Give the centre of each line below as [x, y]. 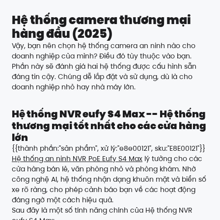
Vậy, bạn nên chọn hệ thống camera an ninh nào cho [104, 46]
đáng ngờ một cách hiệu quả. [63, 200]
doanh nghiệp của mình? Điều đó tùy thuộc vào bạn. [102, 56]
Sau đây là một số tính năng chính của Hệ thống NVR [102, 210]
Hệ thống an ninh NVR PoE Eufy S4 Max [77, 159]
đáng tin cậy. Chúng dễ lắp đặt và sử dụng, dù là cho [102, 77]
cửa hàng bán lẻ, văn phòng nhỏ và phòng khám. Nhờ [104, 169]
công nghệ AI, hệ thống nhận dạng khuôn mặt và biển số [109, 179]
